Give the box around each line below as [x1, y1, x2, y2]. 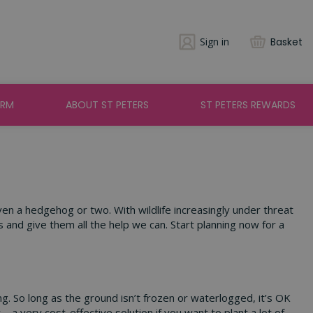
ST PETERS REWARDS [200, 98, 296, 112]
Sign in [200, 35, 229, 48]
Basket [270, 35, 303, 49]
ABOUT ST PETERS [66, 98, 150, 112]
